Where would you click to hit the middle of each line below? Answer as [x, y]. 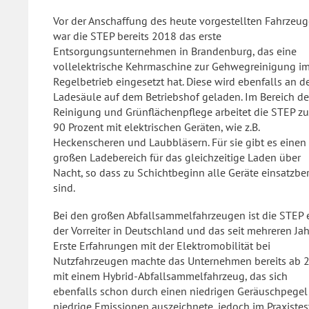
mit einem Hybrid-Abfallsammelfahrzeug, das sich [170, 276]
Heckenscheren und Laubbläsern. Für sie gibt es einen [180, 142]
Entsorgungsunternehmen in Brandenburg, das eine [175, 51]
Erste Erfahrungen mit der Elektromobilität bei [162, 246]
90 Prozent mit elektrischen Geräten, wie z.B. [156, 127]
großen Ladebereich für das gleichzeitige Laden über [177, 157]
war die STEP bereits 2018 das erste [137, 36]
